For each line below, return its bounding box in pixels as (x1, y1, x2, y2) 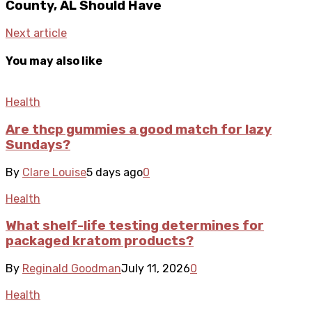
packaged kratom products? (6, 233, 194, 249)
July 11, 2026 (121, 262, 190, 276)
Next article (6, 26, 67, 40)
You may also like (6, 54, 102, 68)
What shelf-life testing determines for (6, 218, 264, 234)
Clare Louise (22, 165, 86, 179)
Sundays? (6, 136, 70, 153)
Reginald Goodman (22, 262, 121, 276)
